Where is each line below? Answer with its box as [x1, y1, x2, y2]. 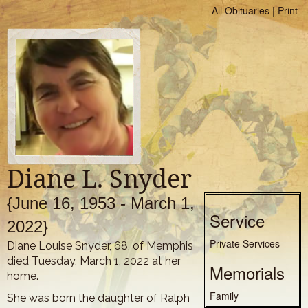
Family [209, 289, 239, 302]
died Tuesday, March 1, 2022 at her [7, 254, 181, 267]
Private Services [209, 236, 280, 250]
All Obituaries [212, 3, 269, 17]
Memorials [209, 261, 285, 285]
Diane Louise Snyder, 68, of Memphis [7, 239, 193, 252]
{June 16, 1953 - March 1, [7, 194, 195, 212]
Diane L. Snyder [7, 162, 192, 195]
